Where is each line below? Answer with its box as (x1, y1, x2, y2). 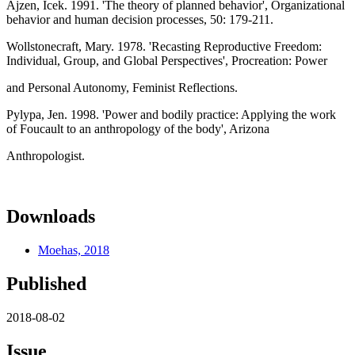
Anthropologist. (6, 148, 85, 162)
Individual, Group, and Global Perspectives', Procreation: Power (6, 53, 327, 67)
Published (6, 273, 86, 294)
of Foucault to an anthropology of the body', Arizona (6, 121, 269, 136)
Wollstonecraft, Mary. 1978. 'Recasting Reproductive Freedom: (6, 39, 322, 53)
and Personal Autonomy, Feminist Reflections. (6, 80, 238, 94)
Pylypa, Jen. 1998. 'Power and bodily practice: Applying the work (6, 107, 336, 121)
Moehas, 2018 (38, 242, 109, 257)
